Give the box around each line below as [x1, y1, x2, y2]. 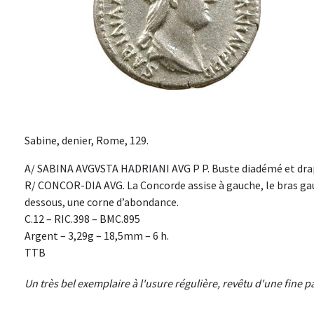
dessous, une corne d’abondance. [25, 195, 179, 210]
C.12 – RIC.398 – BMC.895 [25, 212, 140, 226]
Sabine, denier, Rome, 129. [25, 133, 149, 148]
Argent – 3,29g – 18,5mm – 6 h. [25, 228, 169, 243]
